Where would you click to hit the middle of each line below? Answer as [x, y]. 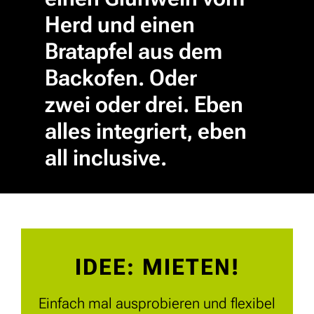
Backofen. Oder [121, 77]
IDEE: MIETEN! [157, 267]
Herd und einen [120, 24]
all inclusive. [106, 157]
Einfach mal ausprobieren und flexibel [157, 303]
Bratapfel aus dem [134, 51]
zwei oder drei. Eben [144, 104]
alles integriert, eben [146, 131]
